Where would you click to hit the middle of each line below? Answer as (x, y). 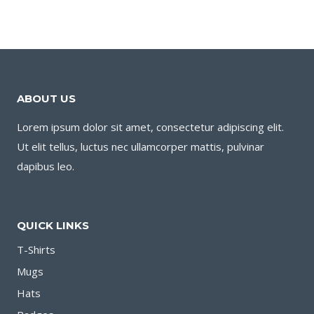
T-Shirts (36, 249)
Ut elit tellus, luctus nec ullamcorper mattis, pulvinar (141, 146)
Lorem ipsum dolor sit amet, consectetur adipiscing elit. (150, 127)
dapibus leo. (46, 166)
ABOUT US (46, 98)
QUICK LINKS (53, 225)
